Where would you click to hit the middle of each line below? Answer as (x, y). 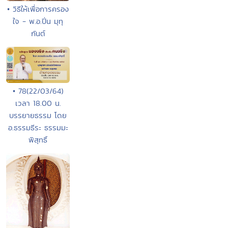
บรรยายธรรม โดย (38, 115)
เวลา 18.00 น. (38, 103)
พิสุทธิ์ (38, 139)
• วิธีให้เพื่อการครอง (38, 9)
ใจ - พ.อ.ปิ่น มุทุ (38, 21)
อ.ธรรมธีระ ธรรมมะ (38, 127)
